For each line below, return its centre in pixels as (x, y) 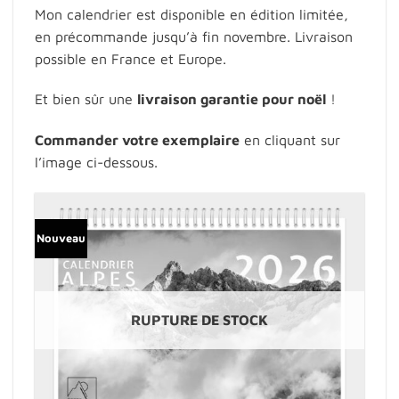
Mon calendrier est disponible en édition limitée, (191, 14)
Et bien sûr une (86, 99)
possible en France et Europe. (130, 58)
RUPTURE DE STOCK (199, 320)
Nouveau (61, 238)
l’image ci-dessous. (96, 163)
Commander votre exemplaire (137, 140)
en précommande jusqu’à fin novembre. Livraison (194, 36)
